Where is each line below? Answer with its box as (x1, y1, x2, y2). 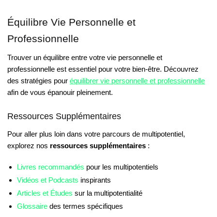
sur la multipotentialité (73, 188, 142, 197)
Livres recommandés (17, 162, 84, 171)
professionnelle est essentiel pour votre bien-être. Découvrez (7, 65, 199, 74)
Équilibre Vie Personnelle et (7, 16, 136, 28)
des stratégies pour (7, 77, 70, 85)
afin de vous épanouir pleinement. (7, 88, 113, 97)
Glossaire (17, 201, 47, 210)
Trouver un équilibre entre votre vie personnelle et (7, 53, 162, 62)
